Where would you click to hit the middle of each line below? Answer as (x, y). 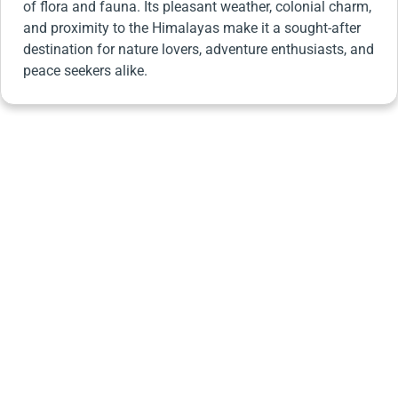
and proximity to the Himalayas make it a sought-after (192, 28)
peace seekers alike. (85, 70)
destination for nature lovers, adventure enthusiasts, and (199, 49)
